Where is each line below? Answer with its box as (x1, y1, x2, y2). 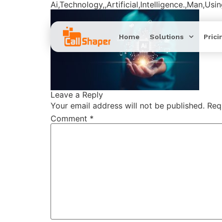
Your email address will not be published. (51, 101, 205, 111)
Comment (51, 113, 90, 123)
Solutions (150, 32, 184, 41)
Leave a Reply (51, 90, 103, 100)
